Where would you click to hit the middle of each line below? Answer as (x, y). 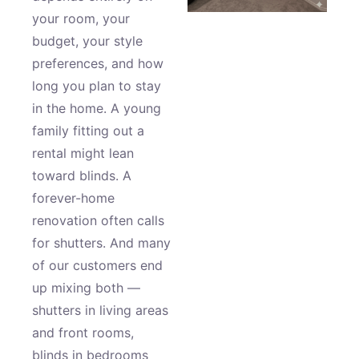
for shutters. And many (101, 243)
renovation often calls (98, 220)
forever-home (73, 198)
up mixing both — (86, 288)
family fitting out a (88, 131)
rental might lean (83, 153)
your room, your (81, 18)
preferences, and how (98, 63)
